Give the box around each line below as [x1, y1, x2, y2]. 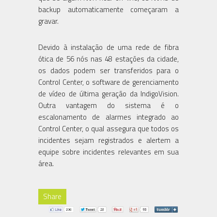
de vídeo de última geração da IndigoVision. [38, 88, 179, 99]
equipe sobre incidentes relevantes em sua [38, 146, 179, 157]
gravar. [38, 15, 59, 27]
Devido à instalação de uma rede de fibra [38, 41, 179, 53]
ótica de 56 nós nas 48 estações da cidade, [38, 53, 179, 64]
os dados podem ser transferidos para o [38, 64, 179, 76]
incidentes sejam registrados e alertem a [38, 134, 179, 146]
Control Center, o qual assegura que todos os [38, 123, 179, 134]
